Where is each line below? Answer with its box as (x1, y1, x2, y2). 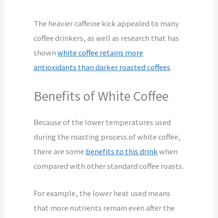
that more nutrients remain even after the (34, 202, 175, 213)
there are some (34, 146, 86, 156)
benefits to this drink (86, 146, 158, 156)
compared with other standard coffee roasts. (34, 161, 184, 171)
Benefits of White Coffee (34, 87, 169, 105)
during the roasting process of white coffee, (34, 131, 181, 142)
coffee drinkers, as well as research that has (34, 33, 180, 43)
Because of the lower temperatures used (34, 117, 171, 127)
